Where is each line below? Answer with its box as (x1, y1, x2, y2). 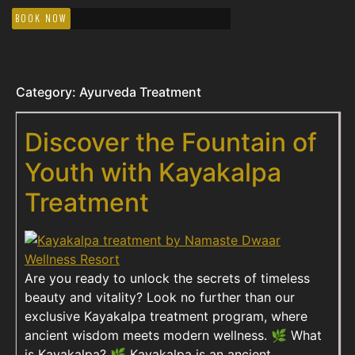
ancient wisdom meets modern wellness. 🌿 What (25, 327, 322, 343)
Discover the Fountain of (25, 127, 317, 158)
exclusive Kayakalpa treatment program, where (25, 308, 307, 324)
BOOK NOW (15, 12, 67, 25)
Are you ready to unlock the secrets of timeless (25, 270, 310, 286)
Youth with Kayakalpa (25, 157, 281, 188)
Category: (16, 84, 79, 100)
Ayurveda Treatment (79, 84, 201, 100)
